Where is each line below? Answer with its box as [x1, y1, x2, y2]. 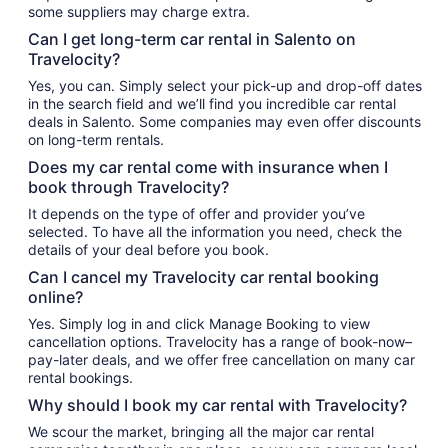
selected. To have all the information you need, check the [28, 223, 402, 240]
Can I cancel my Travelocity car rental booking [28, 267, 379, 287]
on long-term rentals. [28, 131, 164, 148]
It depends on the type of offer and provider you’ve [28, 205, 365, 222]
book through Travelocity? [28, 177, 229, 197]
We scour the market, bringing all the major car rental [28, 423, 374, 440]
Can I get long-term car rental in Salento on [28, 29, 356, 49]
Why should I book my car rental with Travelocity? [28, 395, 407, 415]
